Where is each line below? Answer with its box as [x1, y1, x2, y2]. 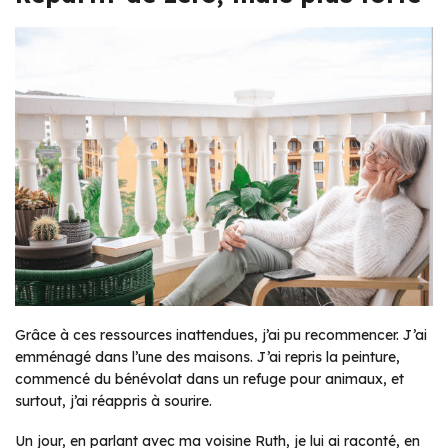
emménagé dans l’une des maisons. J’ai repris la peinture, [15, 348, 400, 367]
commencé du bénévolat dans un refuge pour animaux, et [15, 370, 404, 389]
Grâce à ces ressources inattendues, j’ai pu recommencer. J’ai [15, 326, 427, 345]
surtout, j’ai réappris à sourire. [15, 392, 212, 411]
